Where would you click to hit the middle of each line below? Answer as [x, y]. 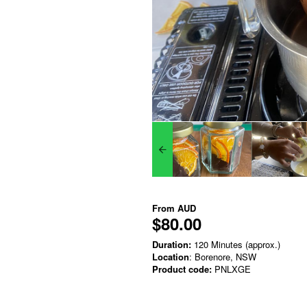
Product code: [182, 269]
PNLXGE [231, 269]
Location [171, 256]
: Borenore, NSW [223, 256]
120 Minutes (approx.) [236, 244]
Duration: [172, 244]
